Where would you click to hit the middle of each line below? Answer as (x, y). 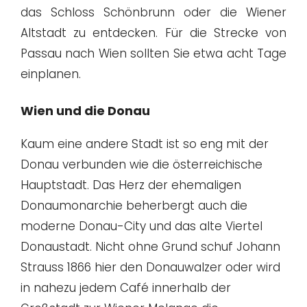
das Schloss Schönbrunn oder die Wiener (153, 12)
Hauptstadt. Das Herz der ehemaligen (131, 185)
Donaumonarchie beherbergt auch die (134, 206)
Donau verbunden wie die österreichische (142, 165)
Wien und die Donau (85, 111)
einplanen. (51, 74)
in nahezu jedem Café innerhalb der (126, 288)
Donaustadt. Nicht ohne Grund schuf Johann (150, 247)
